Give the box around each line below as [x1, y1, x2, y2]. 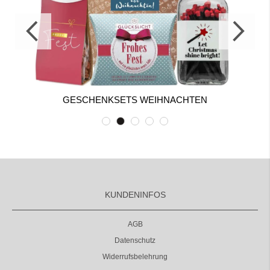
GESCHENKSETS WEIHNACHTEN [63, 95, 207, 105]
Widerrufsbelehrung [102, 252, 168, 261]
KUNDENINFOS [104, 189, 166, 199]
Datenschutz [115, 236, 155, 245]
